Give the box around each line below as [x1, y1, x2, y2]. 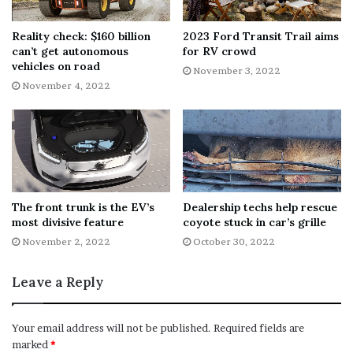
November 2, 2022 [22, 236, 110, 248]
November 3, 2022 [193, 64, 281, 76]
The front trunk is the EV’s [12, 200, 154, 215]
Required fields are [214, 321, 304, 335]
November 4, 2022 [22, 79, 110, 91]
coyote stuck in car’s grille [183, 215, 326, 230]
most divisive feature [12, 215, 124, 230]
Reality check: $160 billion [12, 28, 150, 43]
